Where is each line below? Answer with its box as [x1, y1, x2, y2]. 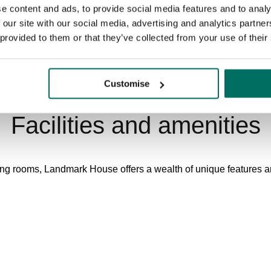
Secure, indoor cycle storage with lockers [48, 237, 223, 247]
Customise [104, 78, 150, 89]
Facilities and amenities [10, 112, 261, 139]
